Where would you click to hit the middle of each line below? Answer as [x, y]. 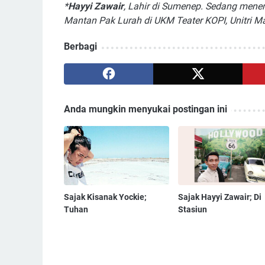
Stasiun [192, 210]
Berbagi [80, 47]
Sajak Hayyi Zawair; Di [219, 197]
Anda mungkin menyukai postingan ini [146, 109]
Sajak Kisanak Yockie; [105, 197]
